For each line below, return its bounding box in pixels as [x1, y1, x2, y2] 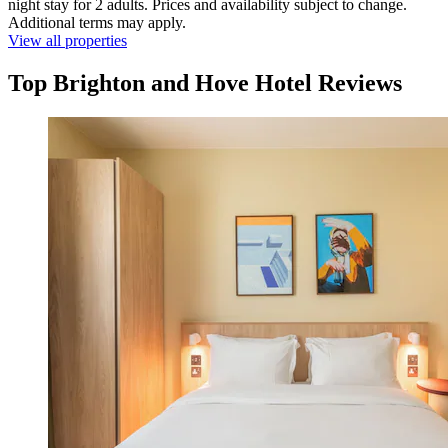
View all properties [8, 32, 127, 50]
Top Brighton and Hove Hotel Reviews [8, 70, 402, 97]
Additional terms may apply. [8, 14, 186, 32]
